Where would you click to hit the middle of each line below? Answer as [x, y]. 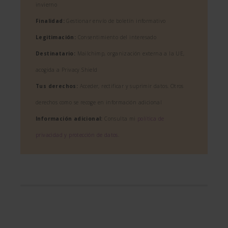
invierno [47, 5]
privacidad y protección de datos [77, 135]
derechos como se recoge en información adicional [99, 102]
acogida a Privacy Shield [67, 70]
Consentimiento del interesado [116, 37]
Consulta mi [120, 119]
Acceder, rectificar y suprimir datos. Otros [131, 86]
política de [151, 119]
